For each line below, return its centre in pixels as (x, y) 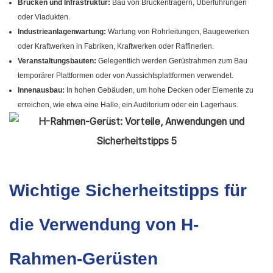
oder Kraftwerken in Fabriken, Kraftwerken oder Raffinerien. (116, 47)
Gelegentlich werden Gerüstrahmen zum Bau (172, 61)
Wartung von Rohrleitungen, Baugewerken (178, 32)
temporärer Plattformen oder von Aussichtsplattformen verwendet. (126, 76)
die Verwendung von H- (104, 225)
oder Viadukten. (44, 17)
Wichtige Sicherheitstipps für (128, 191)
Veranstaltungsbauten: (57, 61)
